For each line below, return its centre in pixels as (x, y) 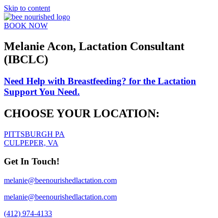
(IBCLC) (26, 59)
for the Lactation (163, 81)
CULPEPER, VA (31, 143)
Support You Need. (42, 91)
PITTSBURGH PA (34, 134)
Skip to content (27, 8)
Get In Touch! (32, 162)
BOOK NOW (26, 26)
